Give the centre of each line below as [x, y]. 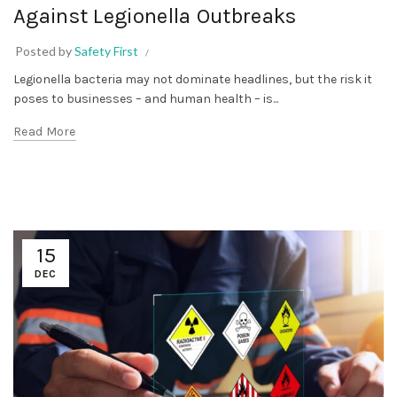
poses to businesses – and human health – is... [146, 99]
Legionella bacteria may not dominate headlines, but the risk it [193, 80]
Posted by [45, 51]
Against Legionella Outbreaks [155, 16]
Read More [45, 132]
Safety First [106, 51]
